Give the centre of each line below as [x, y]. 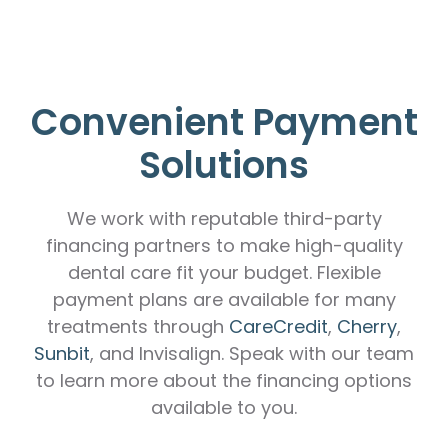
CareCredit [278, 327]
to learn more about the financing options [224, 381]
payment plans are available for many [224, 300]
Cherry [367, 327]
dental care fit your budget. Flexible [224, 273]
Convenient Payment [224, 122]
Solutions [224, 165]
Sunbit [62, 354]
